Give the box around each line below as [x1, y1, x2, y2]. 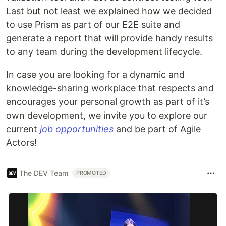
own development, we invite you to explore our [6, 109, 207, 121]
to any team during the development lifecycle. [6, 46, 202, 57]
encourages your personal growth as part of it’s [6, 96, 209, 107]
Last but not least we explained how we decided [6, 5, 212, 16]
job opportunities [40, 123, 114, 134]
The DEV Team [19, 168, 68, 178]
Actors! [6, 137, 37, 148]
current [6, 123, 40, 134]
